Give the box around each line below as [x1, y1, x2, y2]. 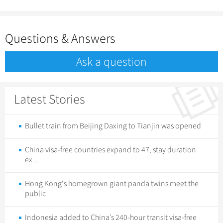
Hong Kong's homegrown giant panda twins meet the [25, 179, 199, 189]
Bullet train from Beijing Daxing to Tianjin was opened [25, 121, 201, 131]
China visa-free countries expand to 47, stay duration [25, 145, 196, 155]
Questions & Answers [5, 31, 115, 47]
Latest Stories [14, 92, 85, 108]
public [25, 189, 46, 199]
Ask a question [76, 54, 147, 70]
